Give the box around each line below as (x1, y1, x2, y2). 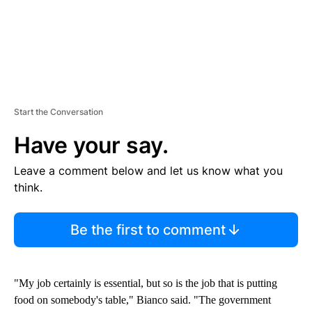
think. (14, 180, 42, 195)
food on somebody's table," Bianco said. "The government (14, 294, 271, 306)
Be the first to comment (70, 221, 226, 239)
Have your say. (14, 132, 169, 159)
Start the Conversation (14, 107, 103, 118)
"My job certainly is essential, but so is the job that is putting (14, 277, 277, 290)
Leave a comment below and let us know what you (14, 164, 283, 178)
